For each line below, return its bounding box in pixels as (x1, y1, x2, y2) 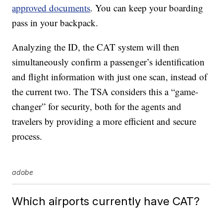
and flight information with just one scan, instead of (12, 70, 208, 83)
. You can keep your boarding (90, 1, 204, 14)
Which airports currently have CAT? (12, 194, 200, 208)
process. (12, 130, 43, 143)
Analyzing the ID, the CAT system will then (12, 41, 180, 54)
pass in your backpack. (12, 16, 99, 29)
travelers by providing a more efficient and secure (12, 115, 197, 128)
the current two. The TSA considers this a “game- (12, 85, 199, 98)
